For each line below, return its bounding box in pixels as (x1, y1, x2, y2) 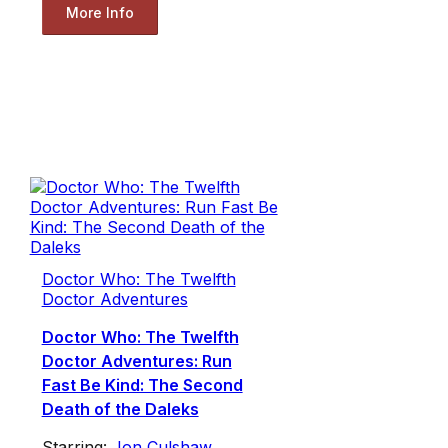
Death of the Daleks (41, 398, 199, 419)
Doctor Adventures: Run (41, 350, 232, 371)
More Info (65, 4, 134, 22)
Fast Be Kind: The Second (41, 374, 243, 395)
